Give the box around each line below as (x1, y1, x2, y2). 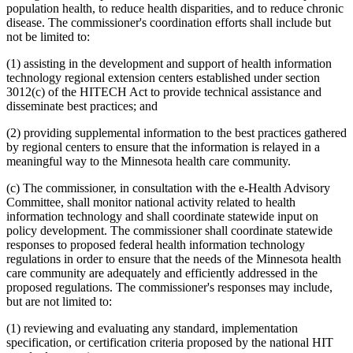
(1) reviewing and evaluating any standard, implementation (6, 321, 298, 335)
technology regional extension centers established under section (6, 70, 320, 84)
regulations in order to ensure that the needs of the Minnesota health (6, 251, 341, 266)
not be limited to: (6, 29, 90, 43)
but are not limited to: (6, 294, 112, 308)
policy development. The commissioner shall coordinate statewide (6, 223, 333, 237)
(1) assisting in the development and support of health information (6, 56, 332, 70)
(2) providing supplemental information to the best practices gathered (6, 125, 347, 139)
